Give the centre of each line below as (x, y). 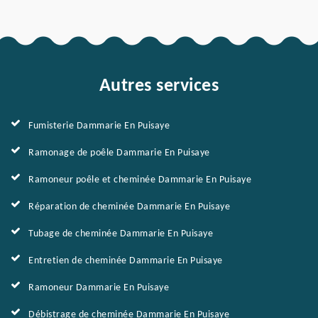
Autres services (159, 86)
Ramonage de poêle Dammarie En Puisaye (119, 153)
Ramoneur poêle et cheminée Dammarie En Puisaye (140, 180)
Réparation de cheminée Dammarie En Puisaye (129, 207)
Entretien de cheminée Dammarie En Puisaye (126, 261)
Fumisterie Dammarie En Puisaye (99, 126)
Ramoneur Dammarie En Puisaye (99, 288)
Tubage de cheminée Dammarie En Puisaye (121, 234)
